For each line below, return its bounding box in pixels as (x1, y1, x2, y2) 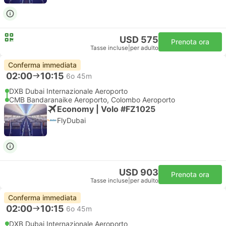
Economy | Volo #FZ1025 (57, 103, 155, 114)
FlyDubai (57, 116, 86, 125)
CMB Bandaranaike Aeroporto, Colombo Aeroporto (9, 95, 175, 104)
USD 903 (119, 167, 158, 178)
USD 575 (120, 34, 158, 45)
